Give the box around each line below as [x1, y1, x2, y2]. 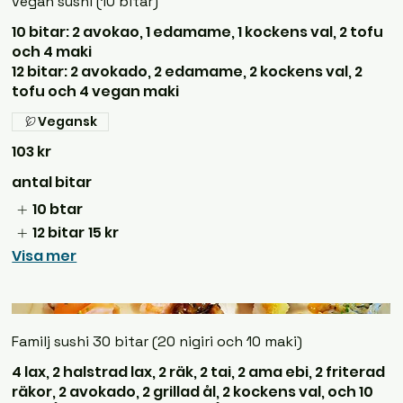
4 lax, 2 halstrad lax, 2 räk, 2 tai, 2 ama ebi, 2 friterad [12, 361, 386, 382]
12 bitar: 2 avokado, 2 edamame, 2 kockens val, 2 [12, 60, 363, 82]
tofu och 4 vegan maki [12, 80, 180, 102]
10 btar [31, 198, 83, 219]
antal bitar [12, 171, 93, 193]
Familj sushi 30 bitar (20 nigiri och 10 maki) [12, 331, 303, 351]
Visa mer [12, 246, 77, 267]
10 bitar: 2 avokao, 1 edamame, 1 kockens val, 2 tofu [12, 21, 384, 42]
